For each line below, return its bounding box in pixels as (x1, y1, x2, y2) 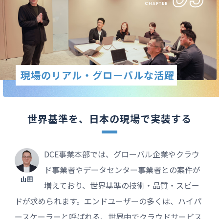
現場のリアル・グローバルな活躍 (21, 68, 175, 83)
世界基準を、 (27, 111, 89, 126)
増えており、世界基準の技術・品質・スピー (44, 179, 199, 192)
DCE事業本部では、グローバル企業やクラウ (44, 148, 199, 160)
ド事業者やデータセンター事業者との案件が (44, 164, 200, 176)
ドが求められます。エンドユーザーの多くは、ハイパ (15, 195, 201, 207)
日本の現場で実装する (89, 111, 192, 126)
